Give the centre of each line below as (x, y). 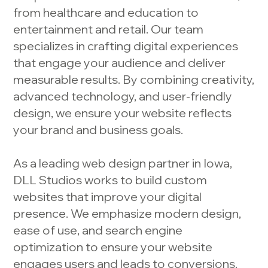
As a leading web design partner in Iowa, (123, 163)
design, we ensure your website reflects (123, 113)
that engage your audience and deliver (120, 63)
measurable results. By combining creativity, (134, 80)
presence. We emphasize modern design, (127, 214)
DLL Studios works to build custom (110, 180)
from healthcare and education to (106, 13)
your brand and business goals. (98, 130)
